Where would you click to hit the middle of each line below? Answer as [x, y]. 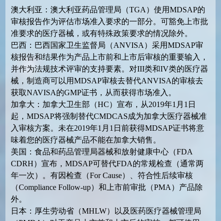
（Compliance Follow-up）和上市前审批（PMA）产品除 [107, 187]
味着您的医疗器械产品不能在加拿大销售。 [86, 140]
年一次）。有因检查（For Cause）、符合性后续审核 [102, 175]
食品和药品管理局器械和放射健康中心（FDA [113, 152]
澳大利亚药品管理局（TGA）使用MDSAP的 [128, 10]
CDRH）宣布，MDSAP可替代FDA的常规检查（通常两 [107, 164]
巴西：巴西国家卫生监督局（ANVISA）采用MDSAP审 [107, 45]
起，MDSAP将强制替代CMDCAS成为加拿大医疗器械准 [109, 116]
